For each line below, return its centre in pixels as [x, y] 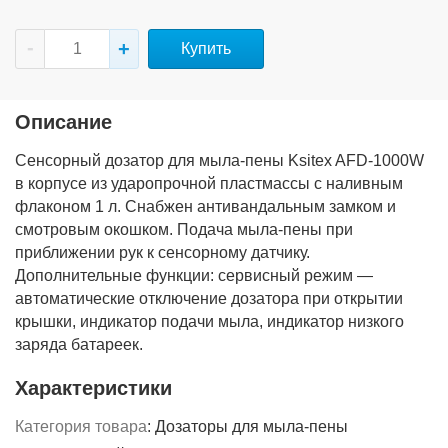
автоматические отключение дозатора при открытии [209, 298]
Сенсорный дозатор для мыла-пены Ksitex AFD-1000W [219, 160]
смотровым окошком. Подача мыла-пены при [184, 229]
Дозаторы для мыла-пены [251, 426]
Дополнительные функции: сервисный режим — [194, 275]
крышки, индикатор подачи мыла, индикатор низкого [209, 321]
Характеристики [93, 388]
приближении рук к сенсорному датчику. [162, 252]
